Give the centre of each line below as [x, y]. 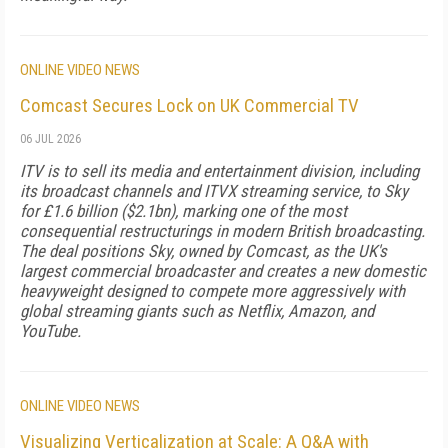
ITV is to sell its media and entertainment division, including [219, 171]
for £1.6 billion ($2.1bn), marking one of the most [183, 211]
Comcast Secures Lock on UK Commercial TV [189, 105]
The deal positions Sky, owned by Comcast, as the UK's [203, 251]
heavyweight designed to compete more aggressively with [212, 291]
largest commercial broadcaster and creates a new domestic [223, 271]
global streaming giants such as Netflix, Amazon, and [197, 311]
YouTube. [50, 331]
